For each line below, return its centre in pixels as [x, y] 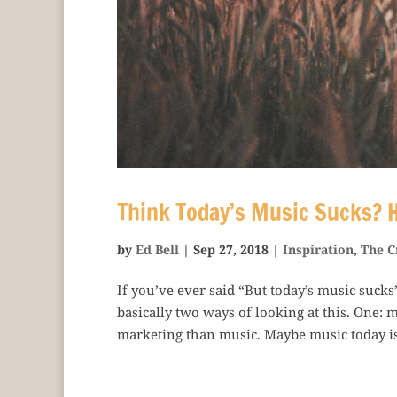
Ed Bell [157, 249]
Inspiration [318, 249]
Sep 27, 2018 [231, 249]
